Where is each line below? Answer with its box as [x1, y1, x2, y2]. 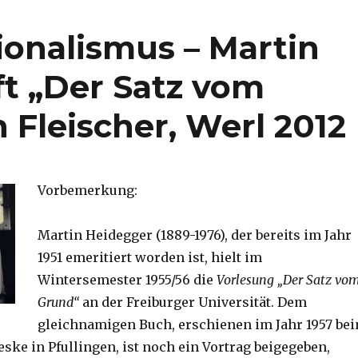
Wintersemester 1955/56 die [37, 272, 217, 288]
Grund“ [37, 294, 79, 311]
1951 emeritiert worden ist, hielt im [37, 249, 262, 266]
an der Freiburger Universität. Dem [78, 294, 307, 311]
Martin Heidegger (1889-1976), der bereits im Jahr [37, 227, 352, 244]
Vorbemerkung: [37, 182, 137, 199]
